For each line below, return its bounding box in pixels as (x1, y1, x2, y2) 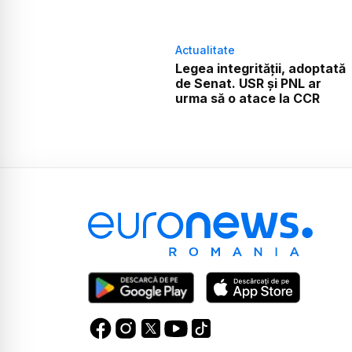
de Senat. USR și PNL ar (174, 75, 321, 92)
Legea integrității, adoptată (174, 60, 346, 77)
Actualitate (174, 43, 235, 57)
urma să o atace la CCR (174, 90, 320, 107)
